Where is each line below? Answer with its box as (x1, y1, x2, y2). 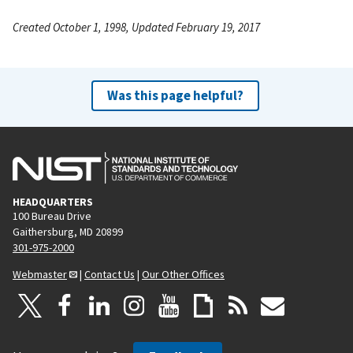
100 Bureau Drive (13, 208, 91, 223)
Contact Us (84, 266, 135, 281)
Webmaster (13, 266, 67, 281)
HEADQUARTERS (13, 194, 93, 209)
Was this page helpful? (106, 86, 243, 104)
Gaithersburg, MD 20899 (13, 224, 123, 239)
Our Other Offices (142, 266, 225, 281)
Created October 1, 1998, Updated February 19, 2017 (13, 19, 260, 35)
